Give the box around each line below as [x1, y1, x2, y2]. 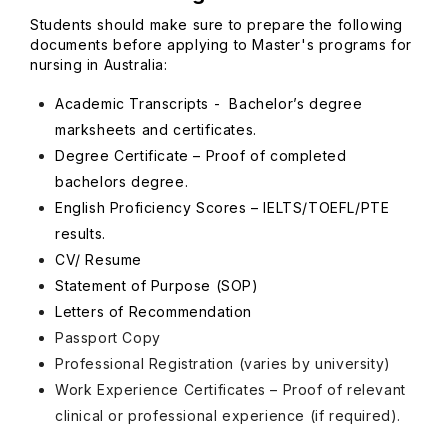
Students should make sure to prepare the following [30, 16, 404, 33]
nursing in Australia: [30, 56, 173, 73]
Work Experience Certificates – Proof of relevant [55, 381, 406, 398]
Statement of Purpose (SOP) [55, 277, 268, 294]
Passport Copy [55, 329, 170, 346]
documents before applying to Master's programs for [30, 36, 413, 53]
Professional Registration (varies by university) [55, 355, 400, 372]
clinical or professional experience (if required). [55, 407, 406, 424]
